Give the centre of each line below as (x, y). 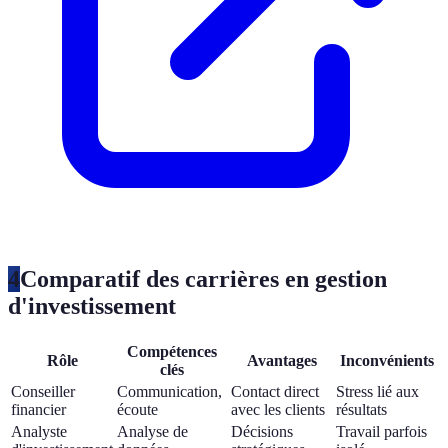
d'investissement (92, 305)
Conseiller (43, 391)
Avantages (281, 360)
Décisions (262, 431)
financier (38, 409)
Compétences (172, 351)
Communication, (169, 391)
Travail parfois (381, 431)
